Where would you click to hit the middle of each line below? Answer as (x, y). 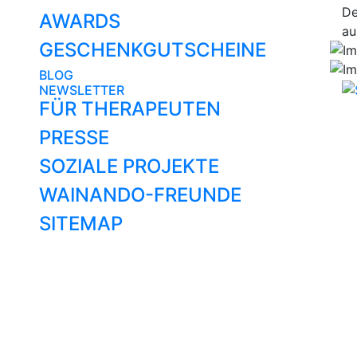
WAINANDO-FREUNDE (140, 195)
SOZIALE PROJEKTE (129, 166)
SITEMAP (81, 224)
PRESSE (74, 137)
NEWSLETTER (82, 90)
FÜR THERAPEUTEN (130, 109)
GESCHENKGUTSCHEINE (153, 50)
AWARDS (80, 21)
